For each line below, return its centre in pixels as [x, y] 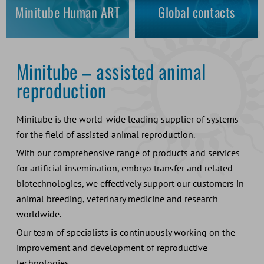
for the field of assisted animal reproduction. [105, 134]
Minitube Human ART [67, 11]
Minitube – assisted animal [111, 71]
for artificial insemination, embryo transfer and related [124, 168]
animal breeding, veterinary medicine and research [117, 198]
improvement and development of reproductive [112, 247]
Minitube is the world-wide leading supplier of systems [127, 119]
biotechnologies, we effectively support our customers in [130, 183]
